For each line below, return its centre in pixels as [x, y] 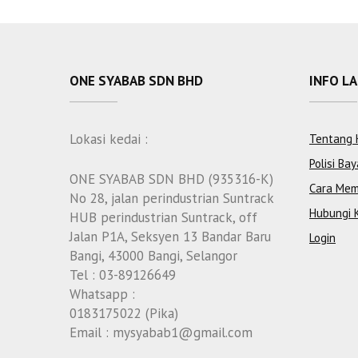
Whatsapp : [102, 294]
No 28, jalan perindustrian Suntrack [171, 198]
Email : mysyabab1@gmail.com [161, 332]
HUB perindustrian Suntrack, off [163, 217]
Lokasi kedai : [109, 139]
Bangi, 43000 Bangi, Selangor [153, 255]
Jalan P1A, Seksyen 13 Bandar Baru [170, 236]
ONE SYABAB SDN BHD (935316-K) [171, 179]
